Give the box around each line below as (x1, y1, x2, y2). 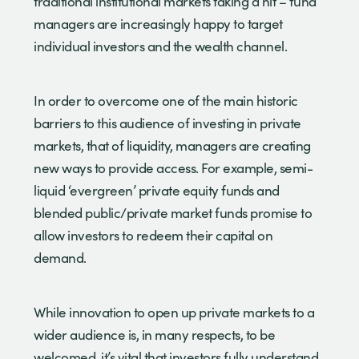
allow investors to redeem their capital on (34, 225, 272, 244)
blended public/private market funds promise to (34, 203, 312, 222)
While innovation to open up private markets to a (34, 302, 314, 321)
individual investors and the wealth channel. (34, 36, 290, 55)
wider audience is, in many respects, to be (34, 325, 275, 344)
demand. (34, 248, 92, 267)
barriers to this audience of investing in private (34, 113, 301, 132)
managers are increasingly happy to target (34, 14, 283, 33)
